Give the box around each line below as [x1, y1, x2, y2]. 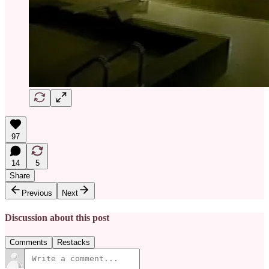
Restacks [57, 237, 90, 247]
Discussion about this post [5, 212, 109, 223]
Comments [10, 237, 47, 247]
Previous [22, 189, 52, 198]
